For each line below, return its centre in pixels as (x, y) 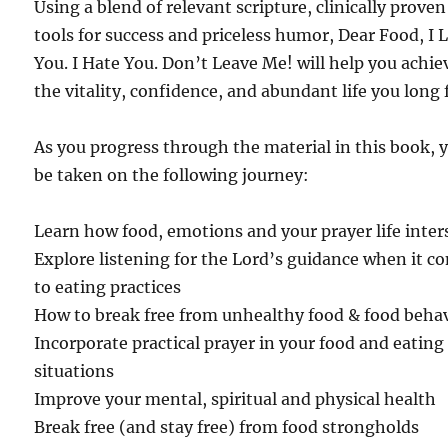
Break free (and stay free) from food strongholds (227, 427)
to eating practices (108, 287)
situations (74, 371)
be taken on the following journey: (172, 175)
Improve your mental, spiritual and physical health (235, 399)
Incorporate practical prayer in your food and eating (239, 343)
